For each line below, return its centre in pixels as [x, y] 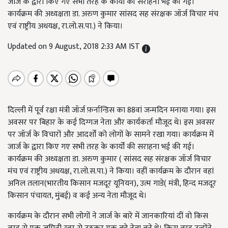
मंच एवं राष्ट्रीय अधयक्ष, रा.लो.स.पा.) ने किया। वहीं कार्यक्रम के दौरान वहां [111, 171]
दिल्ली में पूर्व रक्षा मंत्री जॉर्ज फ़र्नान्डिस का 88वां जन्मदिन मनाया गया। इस [112, 110]
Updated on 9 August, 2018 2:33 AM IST [75, 47]
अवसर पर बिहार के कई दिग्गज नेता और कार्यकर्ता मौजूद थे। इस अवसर [111, 122]
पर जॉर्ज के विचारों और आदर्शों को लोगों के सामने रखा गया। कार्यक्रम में [111, 135]
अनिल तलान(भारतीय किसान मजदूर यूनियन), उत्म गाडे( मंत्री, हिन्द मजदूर [112, 183]
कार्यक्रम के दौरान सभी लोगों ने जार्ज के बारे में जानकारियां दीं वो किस [108, 216]
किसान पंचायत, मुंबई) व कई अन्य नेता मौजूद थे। [77, 196]
